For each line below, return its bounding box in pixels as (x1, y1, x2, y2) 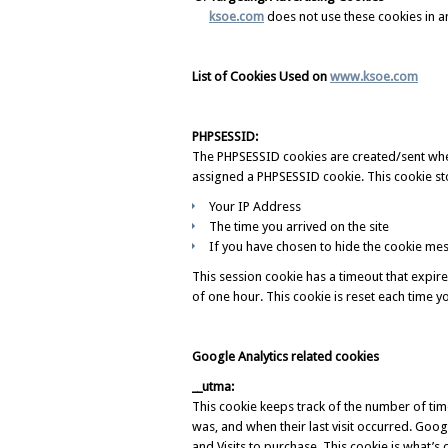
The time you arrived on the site (209, 219, 389, 234)
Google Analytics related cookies (192, 349, 379, 364)
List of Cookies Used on (192, 69, 330, 84)
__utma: (192, 379, 237, 394)
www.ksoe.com (330, 69, 418, 84)
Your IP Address (209, 199, 301, 214)
